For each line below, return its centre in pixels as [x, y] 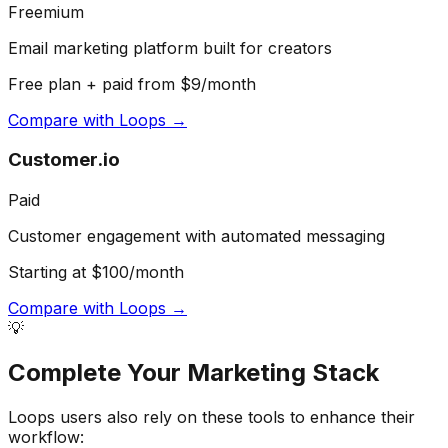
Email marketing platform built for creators [170, 47]
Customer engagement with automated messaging [196, 236]
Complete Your [97, 372]
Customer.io [64, 160]
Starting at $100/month [96, 272]
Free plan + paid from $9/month [132, 83]
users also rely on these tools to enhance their [235, 416]
